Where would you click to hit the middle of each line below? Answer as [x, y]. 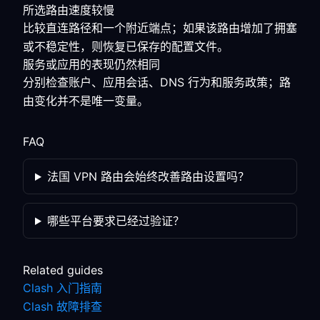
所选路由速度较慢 [69, 10]
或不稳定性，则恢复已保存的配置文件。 [126, 46]
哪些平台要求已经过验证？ [115, 221]
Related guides [63, 270]
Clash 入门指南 [62, 288]
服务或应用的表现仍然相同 [91, 64]
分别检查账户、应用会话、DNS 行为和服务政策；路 [157, 82]
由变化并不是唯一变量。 [86, 101]
